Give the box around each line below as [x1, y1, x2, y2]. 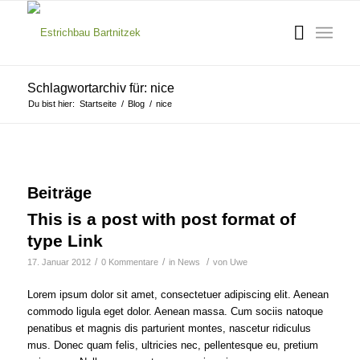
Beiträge [27, 184, 92, 202]
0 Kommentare [100, 257, 158, 267]
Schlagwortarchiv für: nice [27, 81, 174, 95]
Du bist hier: [27, 99, 75, 108]
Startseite [79, 99, 117, 108]
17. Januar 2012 [27, 257, 91, 267]
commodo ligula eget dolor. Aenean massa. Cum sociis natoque [27, 305, 323, 318]
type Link [27, 231, 103, 250]
